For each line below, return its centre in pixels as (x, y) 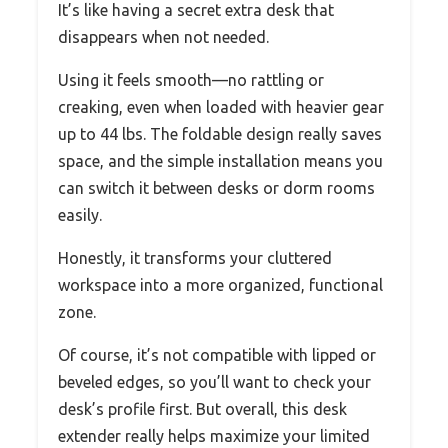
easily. (80, 215)
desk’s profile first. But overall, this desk (202, 409)
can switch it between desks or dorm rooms (216, 188)
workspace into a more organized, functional (220, 285)
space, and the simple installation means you (220, 161)
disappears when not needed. (163, 37)
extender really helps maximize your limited (214, 436)
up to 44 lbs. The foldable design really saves (220, 134)
